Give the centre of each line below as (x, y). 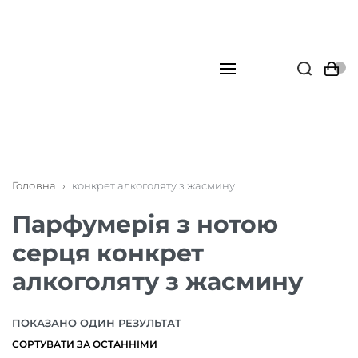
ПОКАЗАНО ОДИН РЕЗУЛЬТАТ (97, 323)
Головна (34, 185)
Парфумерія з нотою (145, 224)
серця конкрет (108, 253)
